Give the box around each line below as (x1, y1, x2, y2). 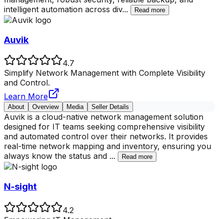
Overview (32, 103, 59, 111)
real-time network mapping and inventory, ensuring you (4, 141, 211, 152)
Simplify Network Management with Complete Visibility (4, 68, 205, 78)
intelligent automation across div (4, 4, 122, 14)
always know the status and (4, 151, 109, 161)
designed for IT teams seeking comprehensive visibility (4, 122, 205, 132)
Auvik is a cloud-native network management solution (4, 112, 203, 122)
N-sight (4, 181, 37, 193)
